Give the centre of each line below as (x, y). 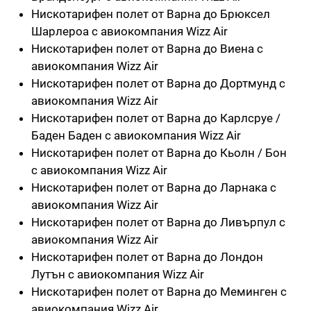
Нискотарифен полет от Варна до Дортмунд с (158, 83)
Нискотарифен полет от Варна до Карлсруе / (156, 118)
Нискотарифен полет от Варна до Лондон (147, 257)
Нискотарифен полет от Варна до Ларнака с (154, 187)
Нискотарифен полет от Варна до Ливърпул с (158, 222)
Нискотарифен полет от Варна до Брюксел (151, 14)
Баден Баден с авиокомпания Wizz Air (136, 135)
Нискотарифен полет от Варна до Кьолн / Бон (159, 152)
